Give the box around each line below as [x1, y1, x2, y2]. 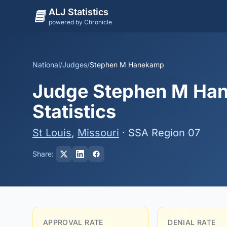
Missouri [78, 127, 119, 139]
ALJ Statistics [49, 7, 108, 17]
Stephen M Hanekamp [90, 60, 164, 69]
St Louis [32, 127, 71, 139]
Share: [32, 149, 54, 158]
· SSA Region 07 [119, 127, 200, 139]
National [32, 60, 60, 69]
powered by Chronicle [49, 18, 112, 26]
